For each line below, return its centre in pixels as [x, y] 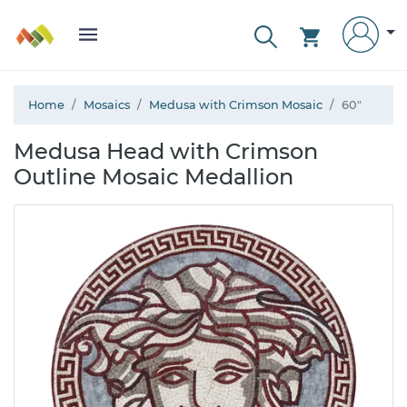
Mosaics [107, 105]
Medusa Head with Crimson [166, 151]
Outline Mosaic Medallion [154, 177]
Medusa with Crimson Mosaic [236, 105]
